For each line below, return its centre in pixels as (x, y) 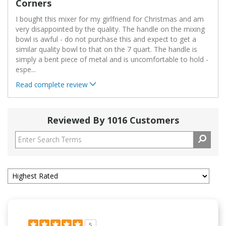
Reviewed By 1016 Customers (113, 120)
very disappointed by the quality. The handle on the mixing (110, 29)
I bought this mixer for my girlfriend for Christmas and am (110, 19)
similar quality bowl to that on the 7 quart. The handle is (106, 49)
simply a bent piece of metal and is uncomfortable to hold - (112, 59)
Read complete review (52, 84)
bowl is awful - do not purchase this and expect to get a (106, 39)
